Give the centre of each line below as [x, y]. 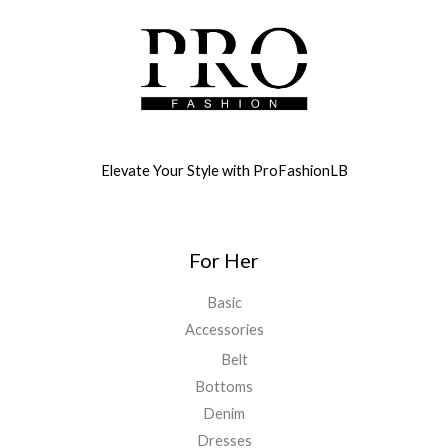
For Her [224, 259]
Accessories [224, 329]
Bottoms [224, 387]
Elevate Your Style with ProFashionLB [224, 170]
